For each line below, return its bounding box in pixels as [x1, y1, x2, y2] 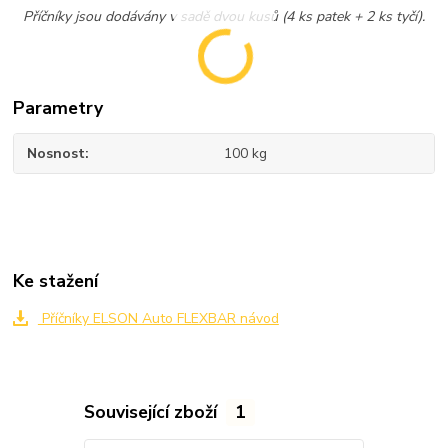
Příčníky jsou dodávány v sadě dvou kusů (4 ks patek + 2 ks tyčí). [22, 7, 425, 27]
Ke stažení [13, 269, 99, 294]
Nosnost [27, 144, 86, 164]
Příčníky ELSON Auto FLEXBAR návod [37, 309, 279, 329]
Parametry [13, 96, 104, 121]
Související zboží [83, 399, 222, 424]
